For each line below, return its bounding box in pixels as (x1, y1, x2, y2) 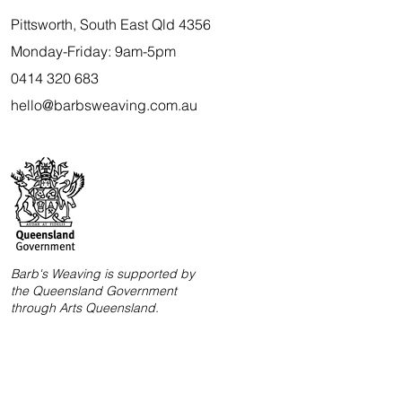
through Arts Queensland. (10, 299, 159, 316)
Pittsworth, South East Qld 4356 (10, 14, 211, 33)
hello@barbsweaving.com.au (10, 95, 197, 114)
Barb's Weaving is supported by (10, 265, 195, 282)
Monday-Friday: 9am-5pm (10, 41, 176, 60)
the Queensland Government (10, 282, 177, 299)
